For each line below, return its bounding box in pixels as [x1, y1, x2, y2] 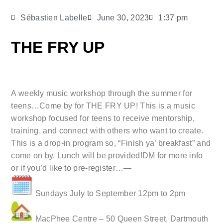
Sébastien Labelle [20, 13, 88, 22]
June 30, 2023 [97, 13, 149, 22]
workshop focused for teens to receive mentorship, [11, 114, 195, 123]
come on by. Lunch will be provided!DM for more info [11, 151, 203, 160]
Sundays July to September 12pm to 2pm [33, 189, 186, 198]
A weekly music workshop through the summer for [11, 89, 193, 98]
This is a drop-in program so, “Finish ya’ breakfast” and [11, 139, 211, 148]
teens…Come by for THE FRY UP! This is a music [11, 102, 195, 111]
